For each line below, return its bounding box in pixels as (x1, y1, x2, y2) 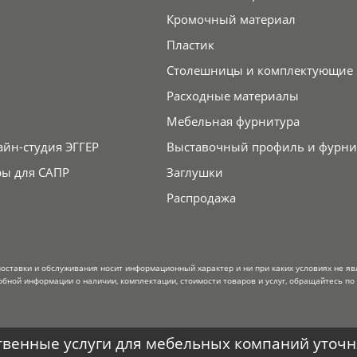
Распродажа (166, 190, 236, 206)
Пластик (166, 37, 214, 53)
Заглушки (166, 164, 223, 181)
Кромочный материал (166, 11, 296, 28)
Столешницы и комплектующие (166, 62, 353, 79)
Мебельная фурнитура (166, 113, 300, 130)
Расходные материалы (166, 88, 299, 104)
